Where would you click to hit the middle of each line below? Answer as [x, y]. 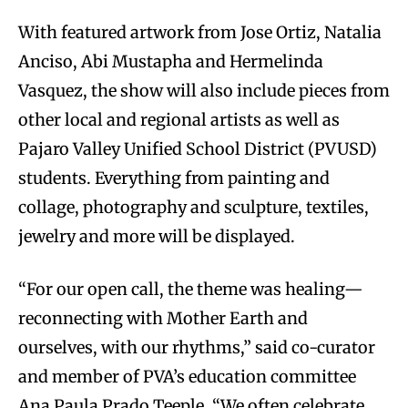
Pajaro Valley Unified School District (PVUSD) [198, 148]
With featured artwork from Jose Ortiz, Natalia [200, 32]
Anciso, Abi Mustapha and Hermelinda [171, 61]
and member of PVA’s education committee [187, 376]
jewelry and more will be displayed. [157, 236]
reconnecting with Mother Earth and [163, 318]
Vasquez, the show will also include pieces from [204, 90]
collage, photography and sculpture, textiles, [194, 207]
